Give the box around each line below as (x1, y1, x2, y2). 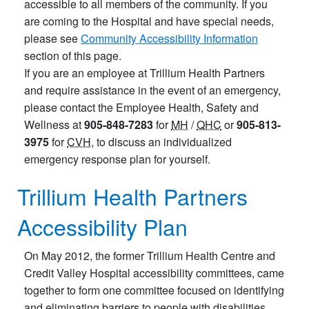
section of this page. (24, 47, 121, 63)
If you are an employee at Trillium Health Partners (24, 64, 265, 81)
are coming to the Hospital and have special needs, (24, 12, 274, 29)
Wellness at (24, 116, 84, 132)
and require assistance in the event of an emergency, (24, 81, 281, 98)
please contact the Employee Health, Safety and (24, 99, 259, 115)
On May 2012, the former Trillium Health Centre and (24, 247, 275, 263)
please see (24, 30, 81, 46)
